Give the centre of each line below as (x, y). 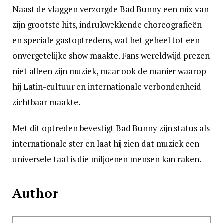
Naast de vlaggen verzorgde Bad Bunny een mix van (111, 9)
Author (35, 193)
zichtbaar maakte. (46, 102)
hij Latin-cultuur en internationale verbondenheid (107, 86)
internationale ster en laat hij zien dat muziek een (106, 143)
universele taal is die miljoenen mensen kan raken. (107, 159)
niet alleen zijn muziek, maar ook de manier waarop (109, 71)
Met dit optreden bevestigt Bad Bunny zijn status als (111, 128)
